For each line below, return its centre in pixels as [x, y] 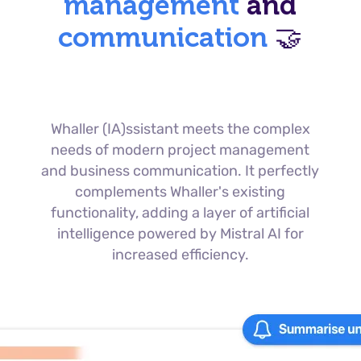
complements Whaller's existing [180, 192]
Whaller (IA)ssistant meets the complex [180, 129]
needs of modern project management [180, 150]
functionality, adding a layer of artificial [180, 213]
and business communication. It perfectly [180, 171]
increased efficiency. [180, 255]
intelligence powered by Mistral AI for [180, 234]
